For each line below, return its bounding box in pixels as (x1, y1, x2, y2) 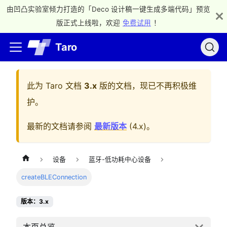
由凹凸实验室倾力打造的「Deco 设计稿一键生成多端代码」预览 (7, 5, 210, 13)
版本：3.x (21, 198, 49, 206)
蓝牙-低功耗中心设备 (88, 156, 151, 164)
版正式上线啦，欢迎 (56, 19, 120, 27)
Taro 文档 (46, 81, 82, 91)
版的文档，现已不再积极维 (97, 81, 197, 91)
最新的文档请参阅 (27, 121, 94, 131)
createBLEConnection (21, 173, 87, 181)
